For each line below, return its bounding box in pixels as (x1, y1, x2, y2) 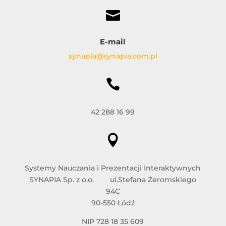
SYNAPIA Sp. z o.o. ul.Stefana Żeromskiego (29, 175, 197, 185)
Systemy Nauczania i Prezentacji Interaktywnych (25, 163, 201, 173)
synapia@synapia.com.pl (68, 51, 157, 61)
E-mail (100, 37, 126, 47)
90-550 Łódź (91, 198, 135, 208)
